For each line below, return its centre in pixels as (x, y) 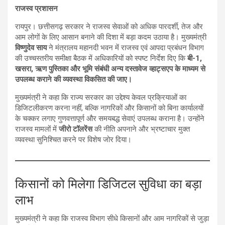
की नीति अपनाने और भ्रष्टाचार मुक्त (141, 129)
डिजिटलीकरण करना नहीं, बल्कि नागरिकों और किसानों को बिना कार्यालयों (109, 108)
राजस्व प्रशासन (36, 9)
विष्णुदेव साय (31, 48)
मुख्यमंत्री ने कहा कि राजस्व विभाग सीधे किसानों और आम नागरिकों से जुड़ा (112, 219)
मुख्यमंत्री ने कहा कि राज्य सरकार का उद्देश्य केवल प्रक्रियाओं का (101, 98)
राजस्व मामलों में (37, 129)
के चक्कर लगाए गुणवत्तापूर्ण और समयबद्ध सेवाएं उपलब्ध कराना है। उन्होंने (110, 119)
